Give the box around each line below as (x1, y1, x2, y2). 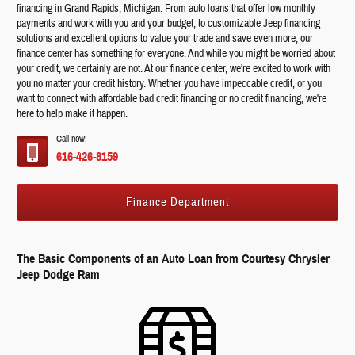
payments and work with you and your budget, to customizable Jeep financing (17, 16, 321, 31)
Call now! (56, 132, 88, 145)
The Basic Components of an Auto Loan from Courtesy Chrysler (17, 251, 330, 268)
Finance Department (125, 194, 230, 210)
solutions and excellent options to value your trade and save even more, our (17, 31, 314, 46)
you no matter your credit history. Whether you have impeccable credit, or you (17, 76, 323, 91)
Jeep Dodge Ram (17, 267, 101, 284)
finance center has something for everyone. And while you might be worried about (17, 46, 336, 61)
